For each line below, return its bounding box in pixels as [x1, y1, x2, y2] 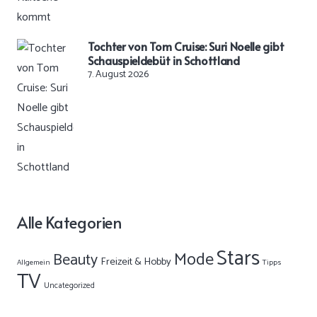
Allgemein [17, 255, 50, 269]
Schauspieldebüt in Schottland [88, 52, 240, 68]
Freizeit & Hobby [100, 253, 171, 270]
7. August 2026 [88, 66, 149, 83]
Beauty [53, 247, 98, 273]
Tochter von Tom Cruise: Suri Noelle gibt [88, 38, 284, 54]
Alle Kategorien [17, 210, 122, 233]
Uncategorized [44, 278, 95, 292]
